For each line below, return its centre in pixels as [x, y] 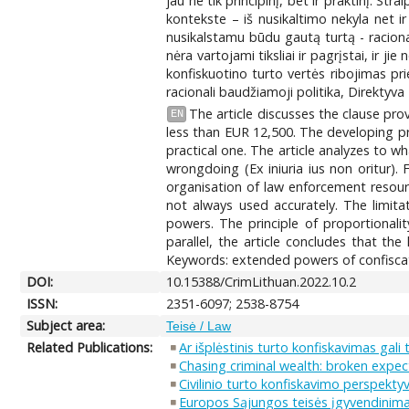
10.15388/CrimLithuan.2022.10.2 [262, 281]
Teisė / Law [199, 325]
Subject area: [66, 325]
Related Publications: [90, 347]
